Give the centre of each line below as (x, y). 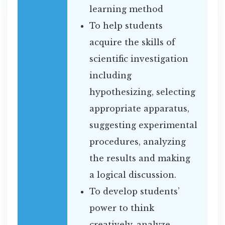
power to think (122, 208)
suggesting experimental (143, 125)
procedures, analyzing (138, 142)
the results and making (140, 158)
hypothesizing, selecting (142, 92)
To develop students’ (135, 192)
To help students (126, 26)
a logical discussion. (137, 175)
